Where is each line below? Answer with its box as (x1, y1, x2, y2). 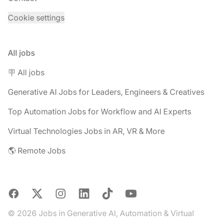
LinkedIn (78, 188, 109, 198)
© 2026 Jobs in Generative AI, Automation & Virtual (8, 208, 194, 218)
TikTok (101, 188, 126, 198)
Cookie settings (8, 13, 65, 22)
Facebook (7, 188, 44, 198)
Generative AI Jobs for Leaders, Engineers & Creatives (8, 87, 204, 97)
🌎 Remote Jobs (8, 146, 66, 155)
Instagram (54, 188, 90, 198)
